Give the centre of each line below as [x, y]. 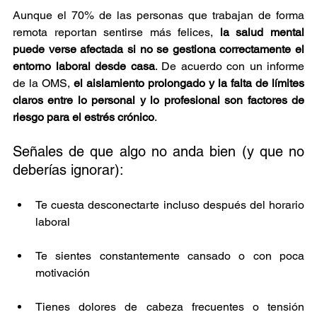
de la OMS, [43, 83]
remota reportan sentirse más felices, [116, 32]
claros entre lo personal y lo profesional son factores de [158, 100]
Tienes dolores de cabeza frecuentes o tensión [170, 306]
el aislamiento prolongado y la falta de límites [189, 83]
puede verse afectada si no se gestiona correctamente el [158, 49]
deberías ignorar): [68, 169]
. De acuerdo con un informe [229, 66]
